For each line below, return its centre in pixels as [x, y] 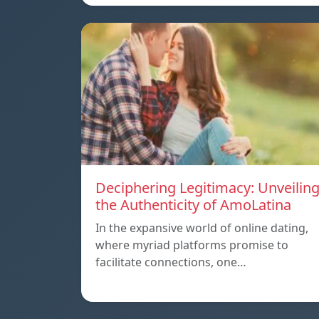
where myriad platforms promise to [192, 245]
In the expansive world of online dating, [202, 228]
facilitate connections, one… [171, 262]
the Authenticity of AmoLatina [193, 205]
